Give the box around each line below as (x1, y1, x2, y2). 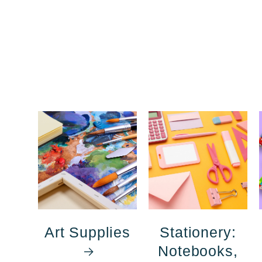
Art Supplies (44, 223, 130, 240)
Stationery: (160, 223, 236, 240)
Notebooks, (158, 242, 238, 259)
